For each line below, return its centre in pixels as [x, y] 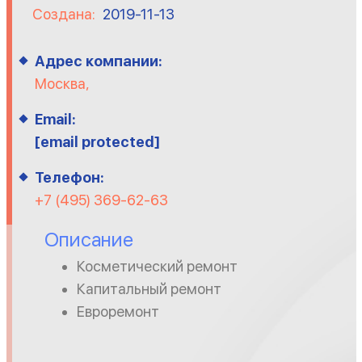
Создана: [65, 15]
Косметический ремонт [157, 267]
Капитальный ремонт [149, 289]
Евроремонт [118, 312]
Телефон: [69, 178]
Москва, [62, 84]
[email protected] [97, 142]
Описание [88, 240]
